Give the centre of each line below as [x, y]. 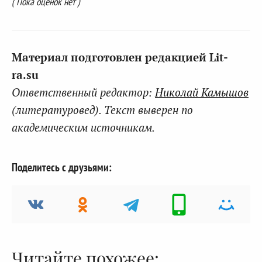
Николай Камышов [202, 92]
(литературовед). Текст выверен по [102, 109]
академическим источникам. [83, 127]
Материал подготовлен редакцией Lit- [120, 57]
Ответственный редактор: [83, 92]
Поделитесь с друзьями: [62, 167]
